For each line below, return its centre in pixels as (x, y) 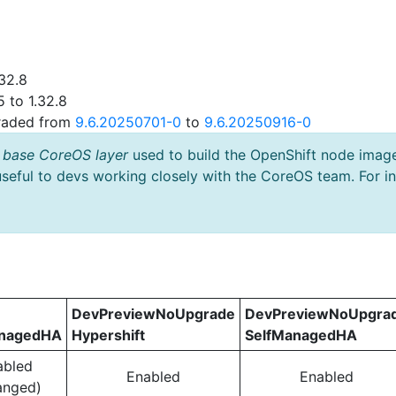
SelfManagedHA (301, 335)
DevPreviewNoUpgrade (153, 314)
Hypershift (108, 335)
